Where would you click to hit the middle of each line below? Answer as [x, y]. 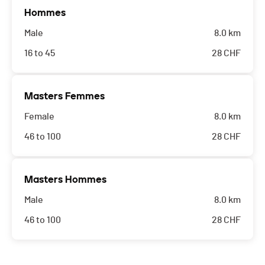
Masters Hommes [65, 180]
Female [39, 117]
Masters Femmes [64, 96]
